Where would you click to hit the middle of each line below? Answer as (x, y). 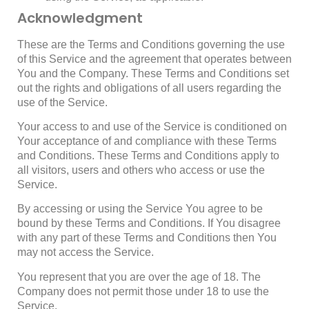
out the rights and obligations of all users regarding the (149, 88)
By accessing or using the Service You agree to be (140, 209)
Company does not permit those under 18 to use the (143, 291)
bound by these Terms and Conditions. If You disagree (149, 223)
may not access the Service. (86, 252)
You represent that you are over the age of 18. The (139, 277)
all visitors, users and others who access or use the (141, 170)
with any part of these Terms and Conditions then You (147, 238)
